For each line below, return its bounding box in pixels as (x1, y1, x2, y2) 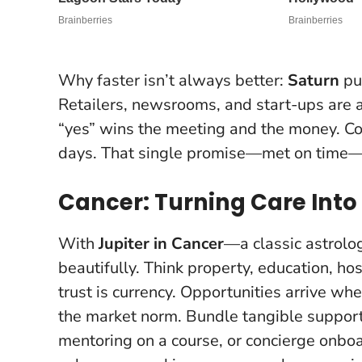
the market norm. (58, 305, 186, 327)
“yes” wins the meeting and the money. (58, 117, 344, 140)
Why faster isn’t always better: (58, 69, 288, 91)
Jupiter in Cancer (99, 232, 224, 255)
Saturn (288, 69, 339, 91)
